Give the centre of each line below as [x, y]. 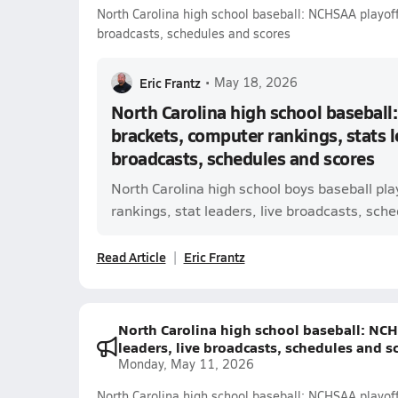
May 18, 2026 [255, 82]
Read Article [131, 257]
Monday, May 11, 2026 [186, 364]
